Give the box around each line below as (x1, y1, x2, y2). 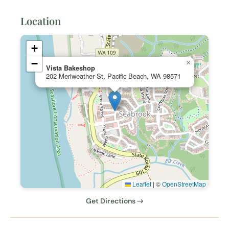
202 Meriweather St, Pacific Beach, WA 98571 (46, 71, 181, 81)
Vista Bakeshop (46, 63, 95, 73)
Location (20, 14, 61, 28)
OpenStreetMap (162, 179, 206, 189)
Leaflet (131, 179, 151, 189)
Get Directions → (85, 196, 144, 206)
